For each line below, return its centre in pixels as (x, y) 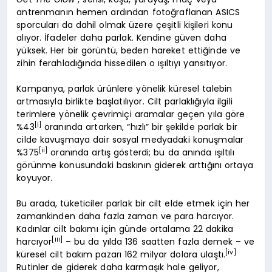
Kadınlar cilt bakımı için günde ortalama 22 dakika (125, 229)
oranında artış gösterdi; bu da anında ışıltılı (141, 153)
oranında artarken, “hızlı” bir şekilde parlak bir (139, 127)
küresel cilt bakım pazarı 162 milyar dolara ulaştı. (121, 255)
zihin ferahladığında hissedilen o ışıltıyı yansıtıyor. (122, 63)
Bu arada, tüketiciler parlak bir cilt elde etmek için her (133, 204)
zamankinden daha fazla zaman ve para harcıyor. (125, 216)
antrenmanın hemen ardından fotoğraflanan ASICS (128, 12)
